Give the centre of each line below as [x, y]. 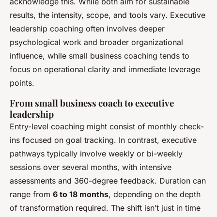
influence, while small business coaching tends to [100, 56]
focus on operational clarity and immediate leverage [105, 70]
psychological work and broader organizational [96, 42]
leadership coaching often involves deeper [87, 29]
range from [31, 194]
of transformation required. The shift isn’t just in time [105, 208]
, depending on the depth [155, 194]
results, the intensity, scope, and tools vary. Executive [108, 15]
